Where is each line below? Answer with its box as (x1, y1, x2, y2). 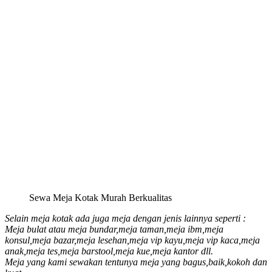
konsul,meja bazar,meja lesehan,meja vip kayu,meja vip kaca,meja (5, 234, 260, 245)
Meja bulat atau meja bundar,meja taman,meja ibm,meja (5, 223, 223, 234)
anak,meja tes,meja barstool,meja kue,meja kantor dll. (5, 245, 213, 256)
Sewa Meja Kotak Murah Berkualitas (29, 192, 172, 203)
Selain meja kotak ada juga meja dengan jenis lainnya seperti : (5, 212, 246, 223)
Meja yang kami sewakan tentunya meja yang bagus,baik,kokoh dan (5, 256, 267, 267)
